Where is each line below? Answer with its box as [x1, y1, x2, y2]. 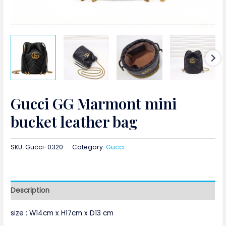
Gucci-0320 [25, 143, 64, 152]
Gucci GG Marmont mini [11, 93, 177, 114]
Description [11, 185, 50, 195]
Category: [72, 143, 106, 152]
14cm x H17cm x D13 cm [36, 208, 114, 218]
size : [11, 208, 30, 218]
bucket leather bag [11, 111, 138, 132]
